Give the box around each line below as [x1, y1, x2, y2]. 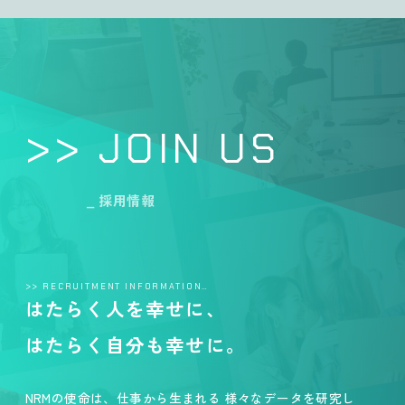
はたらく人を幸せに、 [24, 294, 226, 322]
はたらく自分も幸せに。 [24, 330, 247, 358]
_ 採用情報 [85, 190, 155, 210]
